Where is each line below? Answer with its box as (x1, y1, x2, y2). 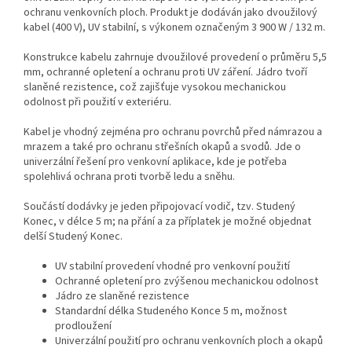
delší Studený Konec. (24, 229, 123, 245)
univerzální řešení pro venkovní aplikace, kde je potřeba (24, 154, 287, 170)
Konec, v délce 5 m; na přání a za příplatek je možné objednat (24, 214, 311, 230)
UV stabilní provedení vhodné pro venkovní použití (55, 258, 290, 275)
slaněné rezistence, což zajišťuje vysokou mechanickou (24, 79, 286, 96)
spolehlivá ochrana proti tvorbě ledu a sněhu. (24, 169, 235, 185)
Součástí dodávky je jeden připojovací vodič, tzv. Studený (24, 199, 295, 215)
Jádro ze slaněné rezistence (55, 288, 189, 305)
